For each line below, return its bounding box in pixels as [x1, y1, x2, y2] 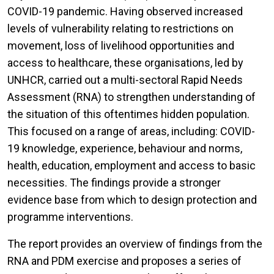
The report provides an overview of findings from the [7, 237, 262, 251]
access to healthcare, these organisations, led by [7, 56, 243, 70]
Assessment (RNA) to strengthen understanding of [7, 91, 256, 104]
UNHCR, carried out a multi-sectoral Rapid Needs [7, 73, 243, 87]
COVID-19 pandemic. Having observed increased [7, 5, 243, 18]
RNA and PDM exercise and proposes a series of [7, 254, 242, 268]
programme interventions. [7, 210, 136, 224]
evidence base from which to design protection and [7, 193, 257, 207]
